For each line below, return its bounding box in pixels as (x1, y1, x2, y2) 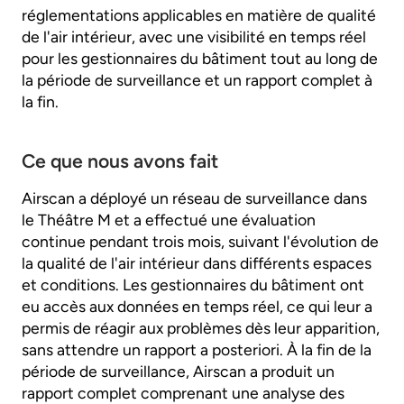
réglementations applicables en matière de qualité (22, 5, 376, 24)
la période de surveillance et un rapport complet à (22, 69, 372, 89)
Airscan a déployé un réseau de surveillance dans (22, 188, 367, 207)
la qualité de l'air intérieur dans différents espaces (22, 252, 372, 272)
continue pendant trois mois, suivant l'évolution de (22, 231, 379, 251)
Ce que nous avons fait (22, 149, 218, 172)
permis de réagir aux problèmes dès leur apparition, (22, 317, 380, 337)
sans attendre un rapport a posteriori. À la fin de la (22, 339, 372, 359)
